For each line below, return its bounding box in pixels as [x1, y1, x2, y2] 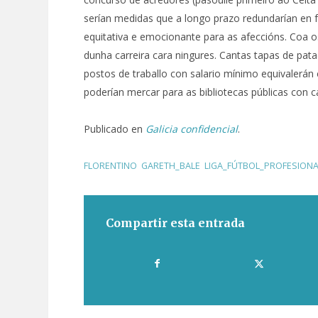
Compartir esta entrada [106, 216, 245, 231]
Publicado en [84, 122, 146, 136]
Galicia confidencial [146, 122, 238, 136]
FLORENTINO [84, 160, 137, 172]
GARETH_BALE [141, 160, 200, 172]
